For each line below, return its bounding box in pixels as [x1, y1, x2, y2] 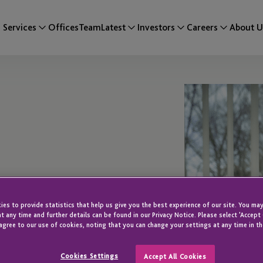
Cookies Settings [60, 251, 119, 260]
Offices [48, 22, 79, 33]
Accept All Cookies [144, 252, 207, 261]
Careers [187, 22, 218, 33]
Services [3, 22, 36, 33]
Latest [101, 22, 126, 33]
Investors [137, 22, 175, 33]
